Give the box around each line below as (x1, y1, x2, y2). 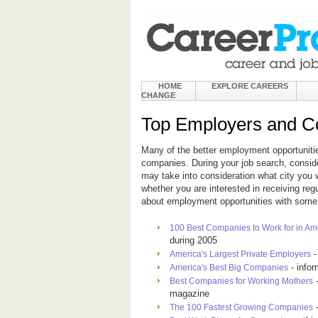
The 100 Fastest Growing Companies (170, 302, 313, 312)
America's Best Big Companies (170, 263, 288, 273)
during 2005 (170, 235, 217, 246)
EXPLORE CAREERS (212, 82, 288, 90)
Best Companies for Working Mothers (170, 276, 313, 286)
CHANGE (141, 91, 175, 99)
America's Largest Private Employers (170, 249, 311, 259)
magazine (170, 288, 209, 299)
